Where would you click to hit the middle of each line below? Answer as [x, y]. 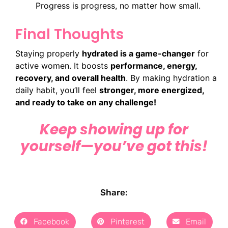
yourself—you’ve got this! [114, 146]
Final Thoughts [69, 35]
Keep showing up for [114, 129]
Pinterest [127, 221]
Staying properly [49, 54]
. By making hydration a [171, 78]
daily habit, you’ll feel [57, 90]
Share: [114, 192]
